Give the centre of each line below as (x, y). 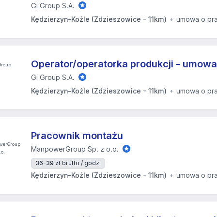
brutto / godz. (81, 163)
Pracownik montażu (77, 136)
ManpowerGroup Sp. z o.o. (75, 149)
